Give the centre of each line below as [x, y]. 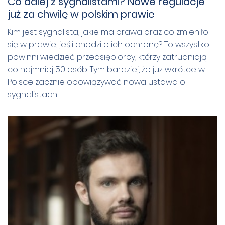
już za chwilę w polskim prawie [81, 14]
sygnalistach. [33, 94]
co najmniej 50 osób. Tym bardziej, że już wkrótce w [106, 69]
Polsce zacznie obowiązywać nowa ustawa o [96, 82]
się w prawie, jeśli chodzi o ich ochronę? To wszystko [108, 44]
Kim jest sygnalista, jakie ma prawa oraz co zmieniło [108, 32]
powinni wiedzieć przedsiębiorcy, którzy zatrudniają [107, 57]
